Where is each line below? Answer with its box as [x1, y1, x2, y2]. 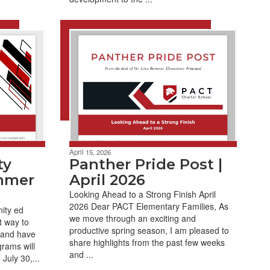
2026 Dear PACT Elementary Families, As [69, 199, 228, 212]
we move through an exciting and [69, 212, 196, 224]
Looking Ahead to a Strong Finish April [69, 187, 216, 200]
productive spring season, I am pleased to [69, 224, 229, 236]
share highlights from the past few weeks [69, 236, 225, 248]
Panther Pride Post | [69, 155, 222, 173]
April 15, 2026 [69, 146, 111, 157]
